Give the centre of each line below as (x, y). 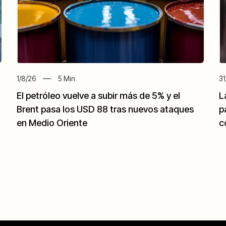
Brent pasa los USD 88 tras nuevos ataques (105, 109)
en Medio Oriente (52, 123)
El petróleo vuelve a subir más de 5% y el (99, 96)
